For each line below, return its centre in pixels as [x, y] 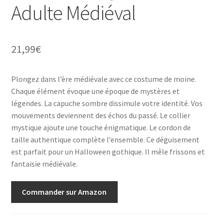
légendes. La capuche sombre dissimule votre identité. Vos [107, 103]
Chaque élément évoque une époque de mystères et [95, 91]
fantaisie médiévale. [44, 164]
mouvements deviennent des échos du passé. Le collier [101, 116]
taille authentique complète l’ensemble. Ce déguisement [105, 140]
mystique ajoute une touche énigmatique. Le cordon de [101, 128]
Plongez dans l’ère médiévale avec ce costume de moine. [103, 79]
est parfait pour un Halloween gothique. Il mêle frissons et [108, 152]
